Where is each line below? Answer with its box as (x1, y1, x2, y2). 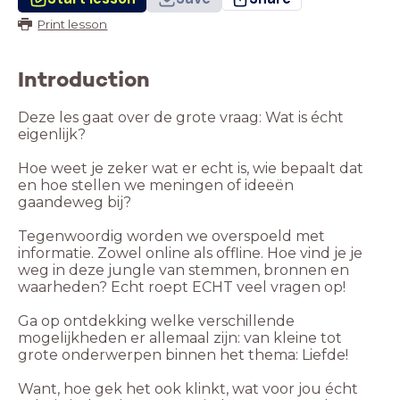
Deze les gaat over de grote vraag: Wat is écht (18, 109, 344, 127)
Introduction (18, 65, 150, 93)
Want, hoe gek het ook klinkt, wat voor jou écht (18, 380, 358, 398)
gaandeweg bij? (18, 194, 131, 212)
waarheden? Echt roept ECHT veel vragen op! (18, 279, 346, 296)
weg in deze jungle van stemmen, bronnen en (18, 262, 349, 279)
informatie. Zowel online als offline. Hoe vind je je (18, 245, 362, 262)
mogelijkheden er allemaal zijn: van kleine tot (18, 329, 342, 347)
